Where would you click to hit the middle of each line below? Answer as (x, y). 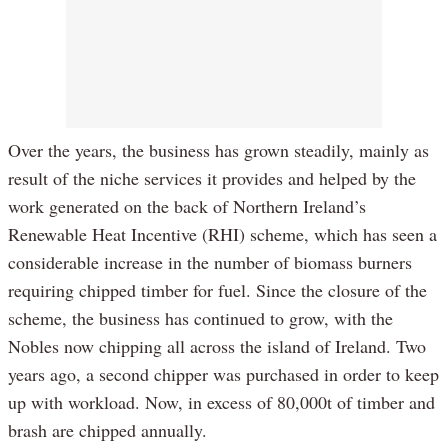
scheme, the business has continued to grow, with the (200, 317)
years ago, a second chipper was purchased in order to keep (223, 373)
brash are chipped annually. (107, 429)
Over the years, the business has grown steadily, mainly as (218, 149)
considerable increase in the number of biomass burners (210, 261)
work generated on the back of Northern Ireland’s (187, 205)
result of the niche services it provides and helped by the (212, 177)
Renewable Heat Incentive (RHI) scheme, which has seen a (222, 233)
